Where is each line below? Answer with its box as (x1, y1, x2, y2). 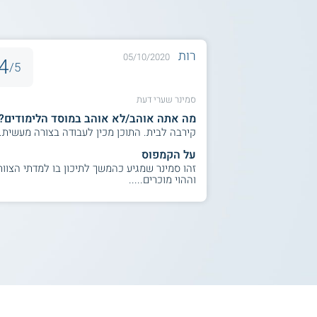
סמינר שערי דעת (136, 93, 196, 107)
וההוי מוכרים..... (128, 172, 196, 188)
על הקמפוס (141, 146, 196, 164)
